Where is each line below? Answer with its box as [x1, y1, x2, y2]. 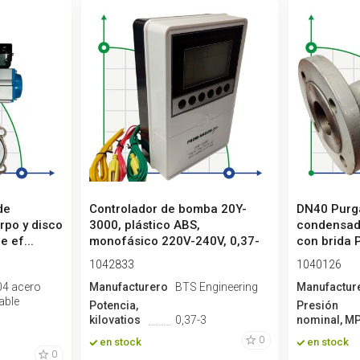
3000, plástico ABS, [88, 218, 200, 233]
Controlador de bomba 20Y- [88, 202, 247, 217]
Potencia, [88, 299, 138, 313]
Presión [296, 299, 338, 313]
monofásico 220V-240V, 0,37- [88, 234, 260, 249]
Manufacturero [88, 280, 168, 294]
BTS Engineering [174, 280, 258, 294]
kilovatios [88, 313, 141, 327]
